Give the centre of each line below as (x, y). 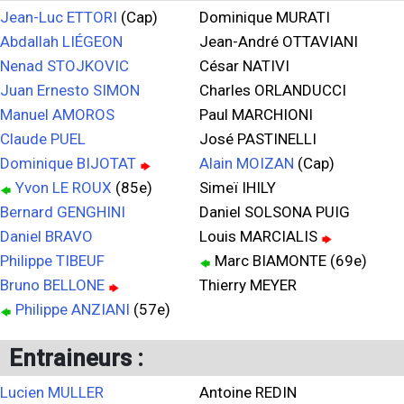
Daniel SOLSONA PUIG (275, 212)
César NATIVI (244, 66)
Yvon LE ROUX (64, 188)
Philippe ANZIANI (73, 309)
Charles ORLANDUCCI (273, 90)
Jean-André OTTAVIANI (279, 41)
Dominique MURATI (265, 17)
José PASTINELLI (258, 139)
